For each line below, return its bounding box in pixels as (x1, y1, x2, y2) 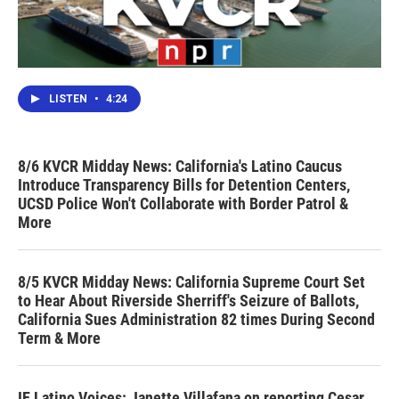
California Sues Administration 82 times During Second (18, 310, 375, 330)
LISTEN (49, 93, 90, 106)
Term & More (18, 329, 101, 348)
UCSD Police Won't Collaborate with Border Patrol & (18, 194, 348, 214)
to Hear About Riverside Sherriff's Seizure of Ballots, (18, 291, 359, 311)
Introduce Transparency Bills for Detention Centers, (18, 175, 350, 195)
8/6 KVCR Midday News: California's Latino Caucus (18, 157, 342, 176)
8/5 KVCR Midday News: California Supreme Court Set (18, 273, 365, 292)
